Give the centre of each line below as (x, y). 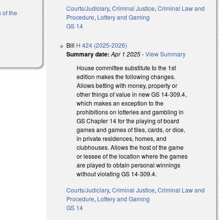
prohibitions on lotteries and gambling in (130, 112)
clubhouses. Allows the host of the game (130, 147)
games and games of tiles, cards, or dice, (131, 130)
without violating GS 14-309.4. (119, 174)
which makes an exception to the (120, 103)
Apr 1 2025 (126, 54)
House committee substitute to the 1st (126, 68)
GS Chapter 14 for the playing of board (128, 121)
